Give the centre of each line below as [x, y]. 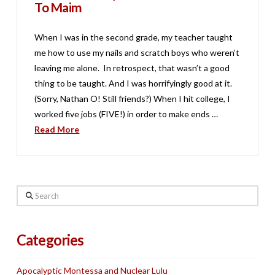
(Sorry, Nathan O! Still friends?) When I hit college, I [133, 99]
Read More [57, 130]
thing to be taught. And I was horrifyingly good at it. [134, 83]
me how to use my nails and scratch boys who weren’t [137, 53]
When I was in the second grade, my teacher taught [134, 37]
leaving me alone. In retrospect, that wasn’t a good [132, 68]
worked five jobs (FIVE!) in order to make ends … [126, 114]
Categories [50, 240]
